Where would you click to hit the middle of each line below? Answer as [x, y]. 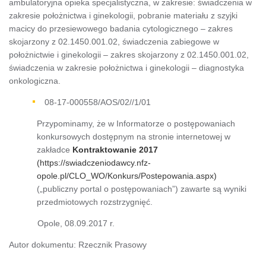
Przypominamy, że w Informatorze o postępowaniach [136, 123]
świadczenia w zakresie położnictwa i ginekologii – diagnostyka [126, 67]
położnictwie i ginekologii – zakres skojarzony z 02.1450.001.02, [129, 54]
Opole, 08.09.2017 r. [62, 223]
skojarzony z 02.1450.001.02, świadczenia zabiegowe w [114, 41]
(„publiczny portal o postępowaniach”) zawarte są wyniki [142, 189]
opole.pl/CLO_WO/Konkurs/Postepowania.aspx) [127, 175]
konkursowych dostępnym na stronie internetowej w [134, 136]
